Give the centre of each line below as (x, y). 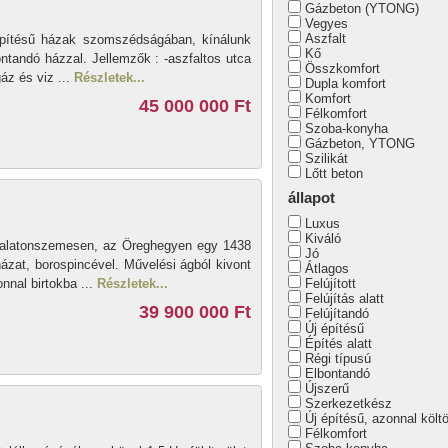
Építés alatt (338, 343)
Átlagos (327, 268)
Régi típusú (338, 358)
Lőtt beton (334, 173)
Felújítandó (337, 313)
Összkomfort (342, 68)
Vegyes (326, 23)
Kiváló (323, 238)
